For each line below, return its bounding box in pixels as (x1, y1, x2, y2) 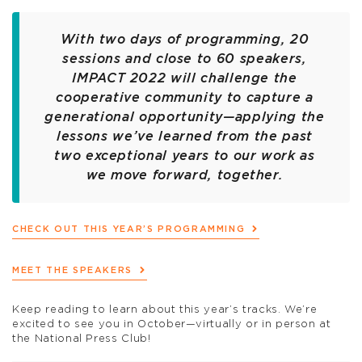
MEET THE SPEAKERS (12, 265, 133, 275)
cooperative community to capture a (56, 91, 314, 105)
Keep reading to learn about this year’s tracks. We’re (12, 305, 318, 316)
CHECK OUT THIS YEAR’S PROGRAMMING (12, 224, 246, 234)
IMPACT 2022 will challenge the (72, 72, 297, 86)
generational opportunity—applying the (44, 111, 325, 124)
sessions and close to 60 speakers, (62, 53, 307, 66)
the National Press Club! (12, 334, 151, 345)
